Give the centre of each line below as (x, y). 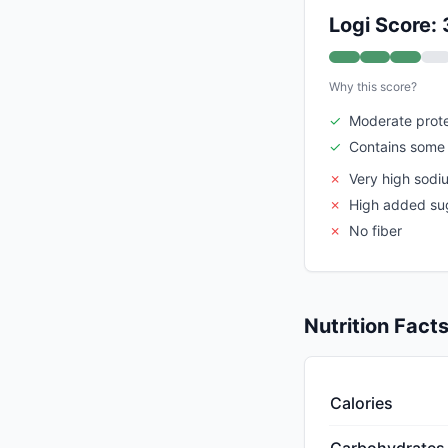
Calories (361, 403)
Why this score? (373, 87)
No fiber (375, 231)
